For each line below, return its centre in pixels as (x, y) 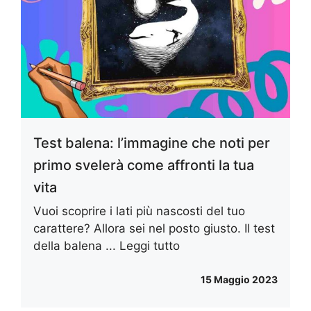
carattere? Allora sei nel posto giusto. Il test (154, 228)
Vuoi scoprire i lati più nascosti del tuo (139, 211)
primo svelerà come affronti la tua (144, 165)
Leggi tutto (150, 245)
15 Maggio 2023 (239, 280)
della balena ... (76, 245)
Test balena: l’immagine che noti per (152, 143)
